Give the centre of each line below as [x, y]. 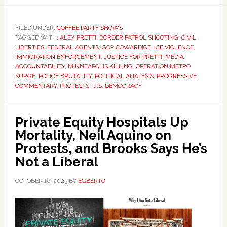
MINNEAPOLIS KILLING [100, 66]
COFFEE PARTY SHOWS [89, 28]
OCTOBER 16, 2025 [41, 181]
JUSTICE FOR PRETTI [133, 57]
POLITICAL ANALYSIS [124, 76]
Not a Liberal [56, 162]
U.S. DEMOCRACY [117, 86]
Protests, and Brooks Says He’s [111, 148]
